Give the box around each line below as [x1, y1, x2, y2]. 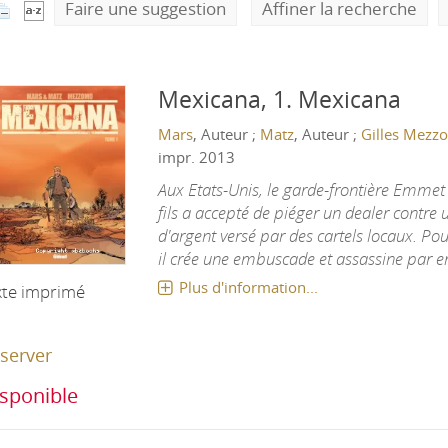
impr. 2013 [157, 147, 235, 167]
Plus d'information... [178, 277, 318, 297]
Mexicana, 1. [157, 84, 292, 115]
